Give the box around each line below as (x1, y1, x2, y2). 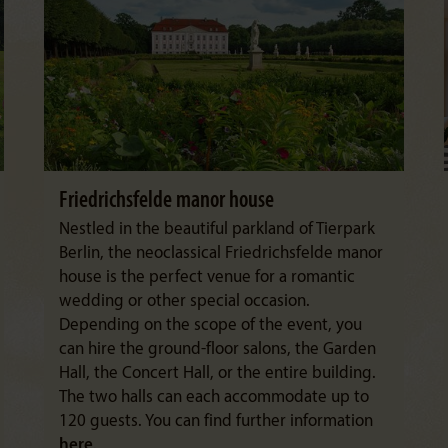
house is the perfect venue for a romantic (59, 269, 355, 286)
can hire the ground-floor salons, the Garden (59, 341, 376, 358)
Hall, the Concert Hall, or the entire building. (59, 365, 376, 382)
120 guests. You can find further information (59, 413, 373, 430)
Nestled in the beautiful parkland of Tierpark (59, 221, 375, 238)
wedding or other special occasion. (59, 293, 310, 310)
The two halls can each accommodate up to (59, 389, 369, 406)
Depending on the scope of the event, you (59, 317, 362, 334)
